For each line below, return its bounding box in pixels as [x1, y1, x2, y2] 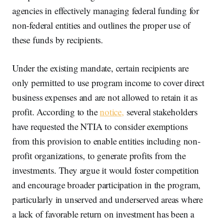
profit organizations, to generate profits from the [12, 149, 186, 162]
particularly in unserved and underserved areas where [12, 193, 203, 206]
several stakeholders [124, 106, 198, 118]
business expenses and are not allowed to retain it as [12, 91, 198, 104]
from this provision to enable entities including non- [12, 135, 200, 147]
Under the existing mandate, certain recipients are [12, 62, 189, 74]
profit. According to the [12, 106, 100, 118]
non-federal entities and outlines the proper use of [12, 19, 191, 32]
